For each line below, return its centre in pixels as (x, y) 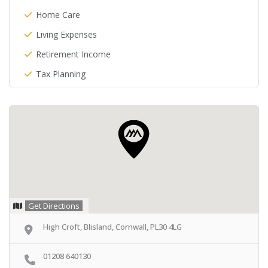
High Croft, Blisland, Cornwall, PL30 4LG (112, 227)
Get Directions (54, 206)
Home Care (58, 15)
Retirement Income (73, 54)
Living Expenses (66, 34)
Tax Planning (61, 74)
